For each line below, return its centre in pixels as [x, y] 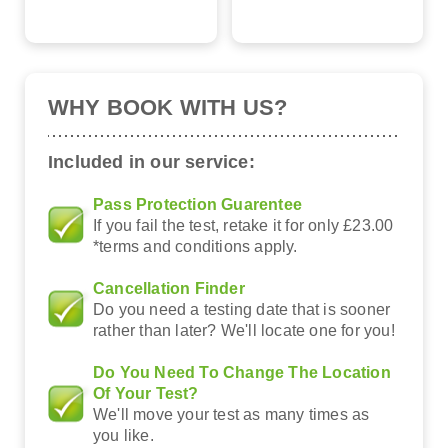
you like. [123, 435]
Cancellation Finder [169, 288]
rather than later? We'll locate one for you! [244, 330]
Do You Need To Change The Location [242, 372]
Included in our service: [151, 161]
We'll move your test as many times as [231, 414]
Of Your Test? [146, 393]
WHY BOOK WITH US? [168, 107]
